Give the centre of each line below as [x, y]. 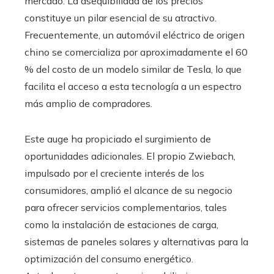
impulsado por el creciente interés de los [114, 173]
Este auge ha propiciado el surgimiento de [118, 139]
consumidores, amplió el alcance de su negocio [128, 191]
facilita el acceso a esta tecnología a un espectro [133, 87]
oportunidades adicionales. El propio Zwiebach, [130, 156]
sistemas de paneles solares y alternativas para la [136, 242]
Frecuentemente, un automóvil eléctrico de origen [135, 35]
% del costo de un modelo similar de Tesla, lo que [133, 69]
